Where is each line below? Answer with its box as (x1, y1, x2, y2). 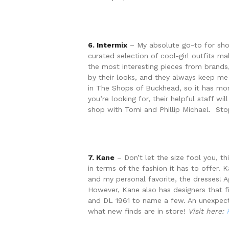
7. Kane (88, 153, 114, 162)
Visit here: (188, 207, 226, 216)
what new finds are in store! (88, 207, 188, 216)
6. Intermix (88, 41, 127, 50)
